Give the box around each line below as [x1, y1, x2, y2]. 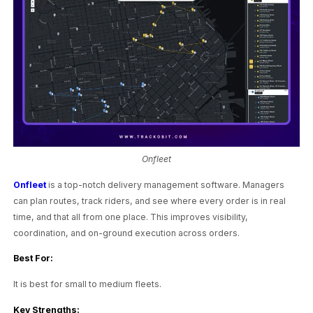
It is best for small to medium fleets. [13, 278, 162, 289]
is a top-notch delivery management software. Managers [46, 179, 285, 190]
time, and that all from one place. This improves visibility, [13, 211, 249, 222]
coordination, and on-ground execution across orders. [13, 227, 240, 238]
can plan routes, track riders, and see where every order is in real [13, 195, 286, 206]
